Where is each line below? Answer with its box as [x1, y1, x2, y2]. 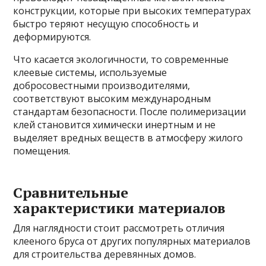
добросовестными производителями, [13, 78, 191, 92]
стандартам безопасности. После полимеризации [13, 104, 246, 118]
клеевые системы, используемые [13, 65, 167, 79]
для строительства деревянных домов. [13, 247, 197, 261]
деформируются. [13, 30, 91, 43]
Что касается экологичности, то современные [13, 52, 229, 66]
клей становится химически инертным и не [13, 118, 216, 131]
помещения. [13, 144, 71, 157]
